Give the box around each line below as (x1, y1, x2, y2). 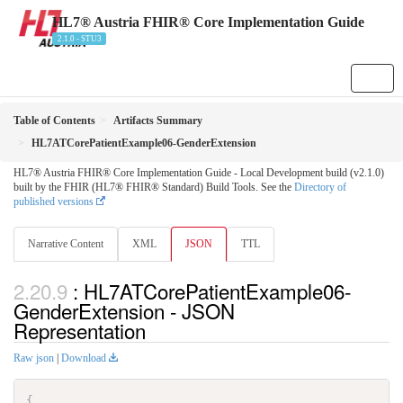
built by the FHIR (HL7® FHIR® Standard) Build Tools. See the (13, 181, 294, 193)
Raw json (13, 352, 54, 365)
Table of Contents (13, 114, 95, 127)
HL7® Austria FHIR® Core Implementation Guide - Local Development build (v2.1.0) (13, 166, 384, 179)
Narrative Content (28, 237, 103, 250)
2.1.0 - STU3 (57, 34, 102, 43)
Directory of (294, 181, 346, 193)
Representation (13, 316, 146, 345)
